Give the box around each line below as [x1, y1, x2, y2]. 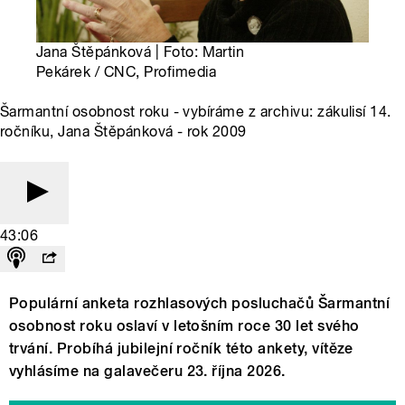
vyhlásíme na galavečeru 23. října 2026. [9, 363, 286, 381]
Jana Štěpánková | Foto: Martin [36, 43, 245, 61]
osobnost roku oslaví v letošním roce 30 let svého [9, 317, 360, 335]
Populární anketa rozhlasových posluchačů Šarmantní [9, 295, 391, 313]
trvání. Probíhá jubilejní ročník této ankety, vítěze [9, 340, 353, 358]
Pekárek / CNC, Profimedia [36, 63, 216, 81]
